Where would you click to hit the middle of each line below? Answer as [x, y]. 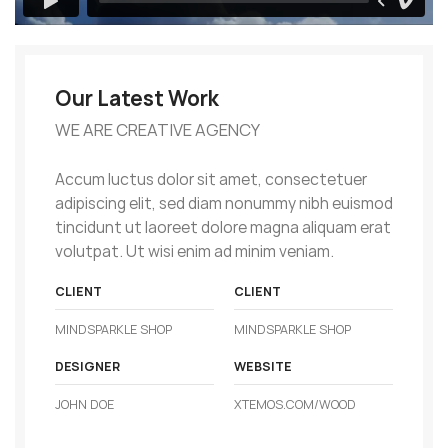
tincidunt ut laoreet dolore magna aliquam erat [223, 228]
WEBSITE [263, 367]
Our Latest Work [137, 99]
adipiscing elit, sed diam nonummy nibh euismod [224, 204]
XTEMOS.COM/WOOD [295, 405]
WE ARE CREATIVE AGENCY [157, 130]
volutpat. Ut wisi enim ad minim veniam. [194, 252]
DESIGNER [87, 367]
